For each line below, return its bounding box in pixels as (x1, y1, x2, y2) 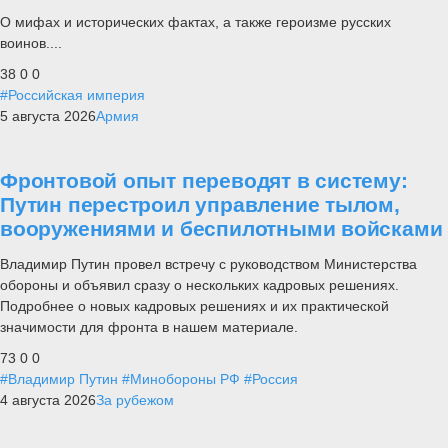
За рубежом (96, 391, 174, 408)
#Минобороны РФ (122, 370, 240, 387)
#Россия (244, 370, 298, 387)
